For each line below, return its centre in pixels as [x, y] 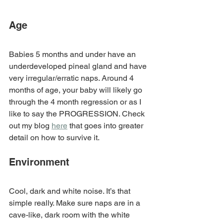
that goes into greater [106, 125]
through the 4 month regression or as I [76, 102]
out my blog [30, 125]
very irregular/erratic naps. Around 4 [72, 78]
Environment [39, 162]
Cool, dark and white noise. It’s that [71, 191]
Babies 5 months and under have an [73, 54]
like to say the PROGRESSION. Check [78, 113]
